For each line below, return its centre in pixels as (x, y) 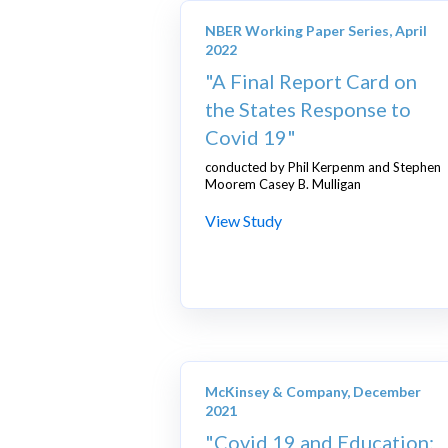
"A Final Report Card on (311, 81)
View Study (243, 221)
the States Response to (308, 109)
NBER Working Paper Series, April (316, 31)
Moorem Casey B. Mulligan (283, 184)
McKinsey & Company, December (313, 392)
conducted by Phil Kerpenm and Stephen (323, 167)
